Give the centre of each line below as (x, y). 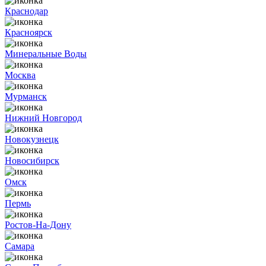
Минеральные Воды (46, 54)
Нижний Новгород (43, 118)
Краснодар (26, 11)
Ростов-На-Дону (38, 225)
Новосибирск (32, 161)
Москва (20, 75)
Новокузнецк (32, 139)
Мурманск (26, 96)
